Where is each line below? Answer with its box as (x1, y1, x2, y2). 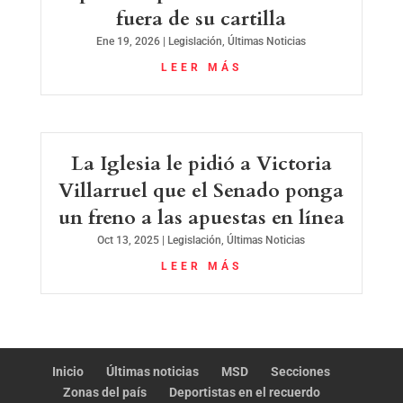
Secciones (271, 363, 331, 379)
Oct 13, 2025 (97, 233, 160, 246)
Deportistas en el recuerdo (168, 384, 320, 399)
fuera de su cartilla (116, 4, 287, 32)
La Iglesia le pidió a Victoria (70, 149, 332, 177)
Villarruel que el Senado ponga (58, 176, 345, 204)
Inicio (52, 363, 85, 379)
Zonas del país (62, 384, 147, 399)
